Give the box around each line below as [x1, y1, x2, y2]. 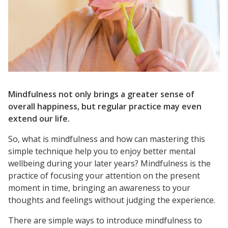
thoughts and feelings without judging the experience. [8, 194, 215, 206]
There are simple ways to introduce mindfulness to [8, 214, 202, 226]
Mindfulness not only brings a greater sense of [8, 88, 194, 100]
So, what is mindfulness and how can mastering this [8, 133, 205, 145]
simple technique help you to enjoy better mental [8, 145, 195, 157]
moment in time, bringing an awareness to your [8, 182, 190, 193]
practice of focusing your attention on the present [8, 169, 200, 181]
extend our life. [8, 112, 70, 124]
